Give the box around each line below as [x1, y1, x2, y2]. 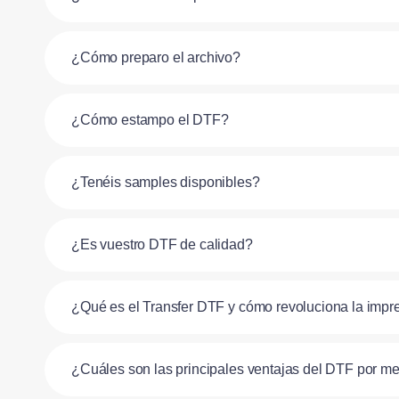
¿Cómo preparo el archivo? [71, 49, 240, 65]
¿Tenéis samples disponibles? [71, 174, 260, 190]
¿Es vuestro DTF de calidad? [71, 236, 253, 252]
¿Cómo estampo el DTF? [71, 111, 229, 127]
